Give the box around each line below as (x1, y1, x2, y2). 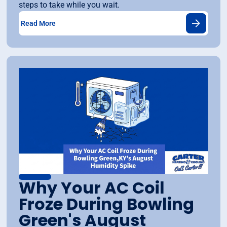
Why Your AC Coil (19, 176, 165, 199)
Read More (21, 19, 56, 27)
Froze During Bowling (19, 192, 195, 215)
